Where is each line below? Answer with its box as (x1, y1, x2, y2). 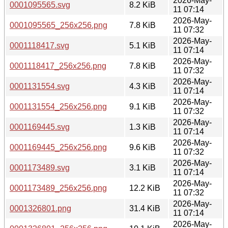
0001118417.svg (10, 41, 69, 50)
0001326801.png (10, 204, 71, 213)
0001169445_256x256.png (10, 142, 107, 152)
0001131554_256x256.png (10, 102, 107, 111)
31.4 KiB (129, 204, 160, 213)
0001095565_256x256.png (10, 20, 107, 30)
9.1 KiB (129, 102, 156, 111)
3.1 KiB (129, 163, 156, 172)
